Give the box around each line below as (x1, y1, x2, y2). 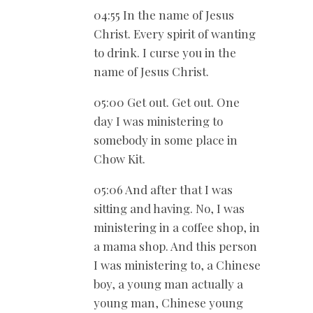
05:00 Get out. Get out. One (94, 94, 240, 110)
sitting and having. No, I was (94, 200, 245, 216)
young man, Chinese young (94, 294, 243, 310)
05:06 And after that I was (94, 181, 233, 197)
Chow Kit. (94, 150, 145, 166)
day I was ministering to (94, 112, 223, 129)
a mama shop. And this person (94, 238, 257, 254)
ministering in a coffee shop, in (94, 219, 260, 235)
